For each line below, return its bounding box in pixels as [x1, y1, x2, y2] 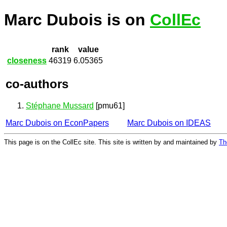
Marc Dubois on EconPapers [6, 118, 109, 127]
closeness [7, 56, 47, 65]
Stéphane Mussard [26, 101, 94, 110]
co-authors [6, 77, 68, 91]
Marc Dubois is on [4, 11, 150, 29]
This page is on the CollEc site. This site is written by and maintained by [4, 138, 219, 146]
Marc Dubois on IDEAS [127, 118, 211, 127]
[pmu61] [94, 101, 125, 110]
